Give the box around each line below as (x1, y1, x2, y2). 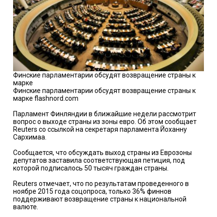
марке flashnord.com (13, 94, 78, 102)
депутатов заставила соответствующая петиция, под (13, 156, 185, 164)
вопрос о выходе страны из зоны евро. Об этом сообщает (13, 117, 197, 125)
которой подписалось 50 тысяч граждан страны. (13, 164, 169, 172)
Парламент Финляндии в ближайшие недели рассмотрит (13, 109, 196, 118)
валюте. (13, 202, 38, 211)
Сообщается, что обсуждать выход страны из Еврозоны (13, 148, 192, 156)
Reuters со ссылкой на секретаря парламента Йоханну (13, 125, 187, 133)
